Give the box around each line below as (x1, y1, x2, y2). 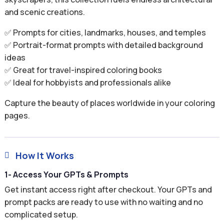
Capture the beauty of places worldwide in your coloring (4, 97, 215, 108)
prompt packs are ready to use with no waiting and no (4, 196, 203, 207)
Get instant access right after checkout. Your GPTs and (4, 184, 212, 195)
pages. (4, 110, 30, 121)
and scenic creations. (4, 6, 85, 17)
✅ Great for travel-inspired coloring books (4, 64, 162, 75)
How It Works (15, 149, 74, 161)
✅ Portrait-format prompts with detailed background (4, 39, 203, 50)
